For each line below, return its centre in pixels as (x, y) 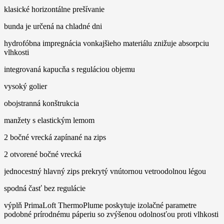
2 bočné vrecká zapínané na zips (55, 137)
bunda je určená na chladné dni (53, 26)
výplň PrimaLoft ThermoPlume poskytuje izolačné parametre (100, 205)
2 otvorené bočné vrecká (43, 154)
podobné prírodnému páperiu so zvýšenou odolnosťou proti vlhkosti (111, 214)
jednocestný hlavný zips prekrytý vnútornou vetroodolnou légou (105, 171)
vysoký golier (25, 86)
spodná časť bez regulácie (45, 188)
